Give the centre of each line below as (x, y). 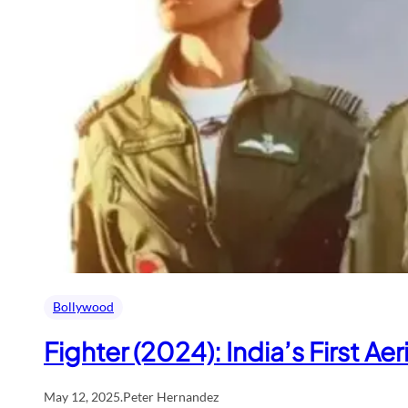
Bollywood (83, 306)
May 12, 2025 (82, 396)
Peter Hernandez (171, 396)
